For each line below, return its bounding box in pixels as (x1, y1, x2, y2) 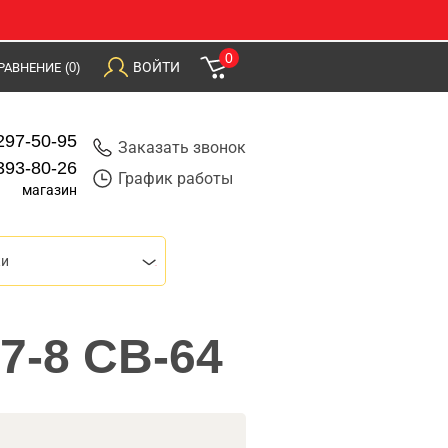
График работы (117, 170, 233, 187)
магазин (22, 182, 78, 198)
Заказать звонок (117, 139, 246, 156)
